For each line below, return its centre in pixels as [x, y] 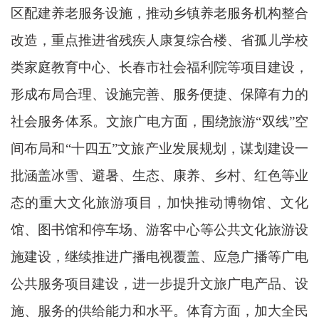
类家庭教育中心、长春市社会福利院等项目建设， [159, 67]
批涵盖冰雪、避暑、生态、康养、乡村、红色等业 [159, 175]
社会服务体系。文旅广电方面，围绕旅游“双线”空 [159, 121]
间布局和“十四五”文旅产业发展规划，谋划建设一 [159, 148]
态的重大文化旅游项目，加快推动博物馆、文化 [159, 202]
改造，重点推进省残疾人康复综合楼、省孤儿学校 [159, 40]
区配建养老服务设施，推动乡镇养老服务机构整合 [159, 13]
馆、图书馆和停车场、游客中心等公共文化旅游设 [159, 229]
